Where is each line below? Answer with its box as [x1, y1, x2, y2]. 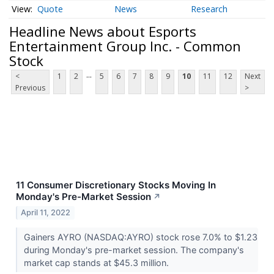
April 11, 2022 [21, 208, 71, 218]
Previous [15, 83, 45, 94]
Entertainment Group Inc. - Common [9, 36, 241, 55]
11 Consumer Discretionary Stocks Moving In [16, 179, 216, 191]
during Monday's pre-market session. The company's [23, 245, 244, 256]
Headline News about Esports [9, 21, 196, 40]
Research [191, 3, 228, 15]
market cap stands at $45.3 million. [23, 257, 171, 268]
